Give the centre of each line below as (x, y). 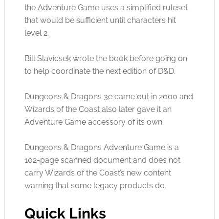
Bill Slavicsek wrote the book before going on (106, 58)
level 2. (36, 33)
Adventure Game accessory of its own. (94, 122)
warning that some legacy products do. (95, 186)
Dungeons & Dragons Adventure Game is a (101, 147)
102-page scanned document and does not (102, 160)
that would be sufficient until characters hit (100, 20)
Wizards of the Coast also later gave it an (98, 109)
